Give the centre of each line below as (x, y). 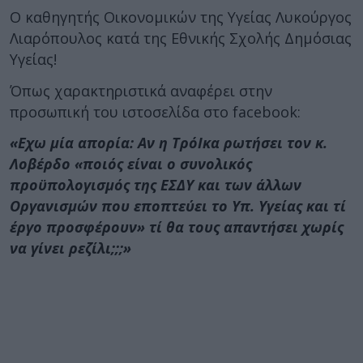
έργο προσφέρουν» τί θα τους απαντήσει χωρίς (177, 227)
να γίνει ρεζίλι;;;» (70, 248)
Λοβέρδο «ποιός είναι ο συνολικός (131, 164)
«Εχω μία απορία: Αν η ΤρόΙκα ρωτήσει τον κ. (169, 143)
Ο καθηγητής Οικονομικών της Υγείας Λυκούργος (181, 17)
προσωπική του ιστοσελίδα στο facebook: (155, 111)
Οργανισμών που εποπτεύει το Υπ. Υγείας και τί (178, 206)
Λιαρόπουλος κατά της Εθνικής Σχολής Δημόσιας (181, 38)
